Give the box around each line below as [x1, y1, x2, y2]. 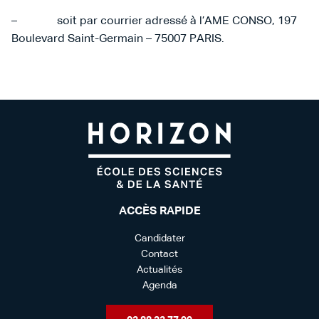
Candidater [134, 233, 185, 244]
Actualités [137, 264, 182, 275]
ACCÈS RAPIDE [118, 205, 201, 217]
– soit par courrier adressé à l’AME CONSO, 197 [11, 16, 297, 27]
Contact [141, 249, 178, 259]
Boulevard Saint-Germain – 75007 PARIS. [11, 33, 227, 45]
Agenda [142, 280, 177, 291]
